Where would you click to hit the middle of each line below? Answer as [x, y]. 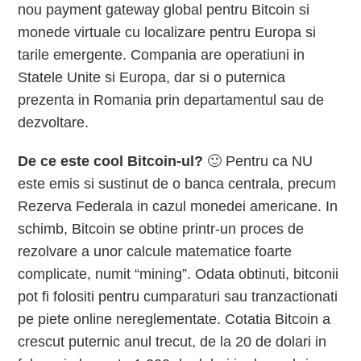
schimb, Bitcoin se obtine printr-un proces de [161, 229]
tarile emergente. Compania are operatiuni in [162, 55]
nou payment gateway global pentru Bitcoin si [164, 10]
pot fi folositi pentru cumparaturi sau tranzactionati [178, 297]
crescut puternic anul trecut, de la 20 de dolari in [172, 342]
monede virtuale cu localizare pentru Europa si [167, 32]
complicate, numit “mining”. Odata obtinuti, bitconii [178, 274]
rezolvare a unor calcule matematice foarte [155, 251]
